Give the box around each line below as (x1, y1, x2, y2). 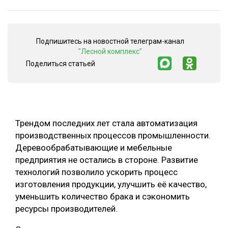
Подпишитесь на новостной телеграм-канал (36, 37, 184, 46)
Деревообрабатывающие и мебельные (15, 142, 172, 153)
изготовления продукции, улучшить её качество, (15, 179, 207, 190)
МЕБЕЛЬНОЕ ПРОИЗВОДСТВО (8, 30, 106, 38)
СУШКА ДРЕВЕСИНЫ (17, 12, 87, 19)
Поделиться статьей (26, 59, 95, 68)
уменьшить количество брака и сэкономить (15, 191, 190, 202)
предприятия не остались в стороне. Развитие (15, 155, 198, 165)
